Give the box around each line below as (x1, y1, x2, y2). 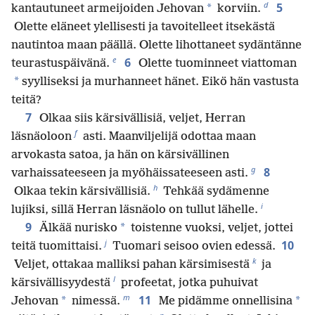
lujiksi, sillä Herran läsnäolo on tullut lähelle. (11, 202, 258, 217)
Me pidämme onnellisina (156, 294, 292, 308)
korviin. (214, 1, 261, 15)
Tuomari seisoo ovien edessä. (110, 239, 276, 253)
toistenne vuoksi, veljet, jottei (128, 221, 293, 235)
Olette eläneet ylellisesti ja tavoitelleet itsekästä (11, 20, 275, 34)
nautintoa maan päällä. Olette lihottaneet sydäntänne (11, 38, 302, 52)
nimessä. (69, 294, 120, 308)
